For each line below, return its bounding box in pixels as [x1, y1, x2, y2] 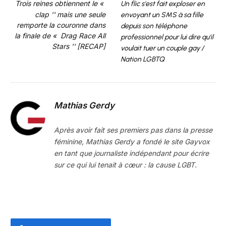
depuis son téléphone [121, 21, 187, 30]
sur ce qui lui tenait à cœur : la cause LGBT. [54, 160, 197, 169]
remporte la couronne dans [17, 20, 105, 29]
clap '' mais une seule [35, 10, 105, 19]
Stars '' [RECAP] [52, 41, 105, 50]
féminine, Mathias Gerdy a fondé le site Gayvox [54, 137, 210, 146]
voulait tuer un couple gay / [121, 43, 204, 52]
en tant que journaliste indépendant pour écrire [54, 148, 209, 157]
